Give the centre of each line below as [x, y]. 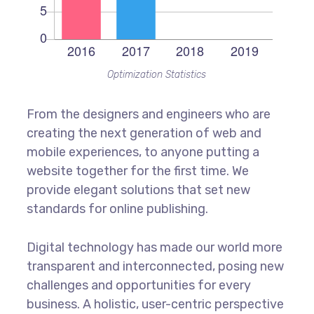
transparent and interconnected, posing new [155, 267]
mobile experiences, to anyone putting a [143, 152]
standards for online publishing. [117, 209]
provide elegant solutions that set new [138, 190]
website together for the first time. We [137, 171]
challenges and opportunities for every [138, 286]
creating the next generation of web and [144, 134]
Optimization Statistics [157, 75]
